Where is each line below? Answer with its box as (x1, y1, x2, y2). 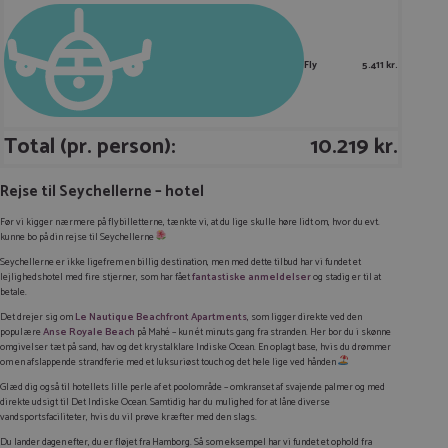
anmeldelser (246, 269, 311, 286)
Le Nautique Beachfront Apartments (75, 309, 247, 326)
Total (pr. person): (4, 129, 176, 166)
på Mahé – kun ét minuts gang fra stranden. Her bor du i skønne (135, 324, 391, 341)
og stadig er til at (311, 269, 381, 286)
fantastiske (192, 269, 246, 286)
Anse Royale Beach (43, 324, 135, 341)
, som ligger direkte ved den (247, 309, 362, 326)
